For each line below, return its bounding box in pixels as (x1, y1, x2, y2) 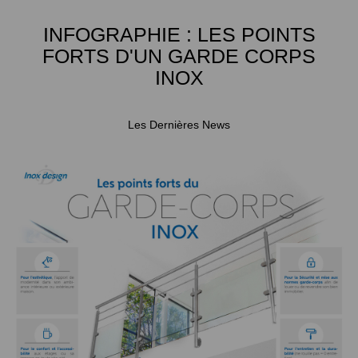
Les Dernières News (128, 118, 230, 131)
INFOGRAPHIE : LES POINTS (42, 23, 316, 46)
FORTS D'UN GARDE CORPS (42, 45, 316, 67)
